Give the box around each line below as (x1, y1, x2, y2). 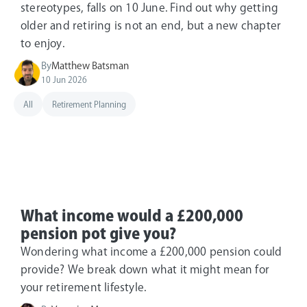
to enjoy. (21, 37, 64, 49)
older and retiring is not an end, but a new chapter (21, 19, 282, 31)
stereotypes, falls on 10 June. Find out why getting (21, 1, 279, 13)
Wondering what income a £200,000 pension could (21, 245, 282, 257)
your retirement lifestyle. (21, 281, 147, 293)
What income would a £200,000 (21, 208, 243, 223)
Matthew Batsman (51, 60, 129, 71)
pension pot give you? (21, 225, 176, 241)
